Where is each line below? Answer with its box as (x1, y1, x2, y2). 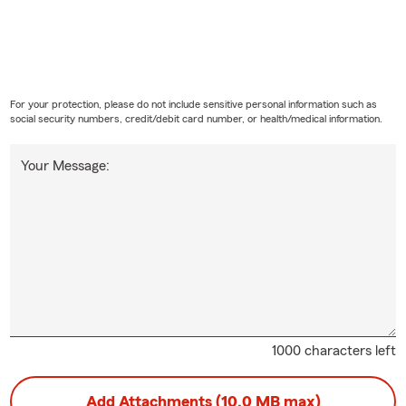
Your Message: (20, 158, 110, 173)
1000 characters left (272, 343, 397, 358)
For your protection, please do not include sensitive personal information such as (9, 98, 377, 110)
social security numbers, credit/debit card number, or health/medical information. (9, 112, 382, 124)
